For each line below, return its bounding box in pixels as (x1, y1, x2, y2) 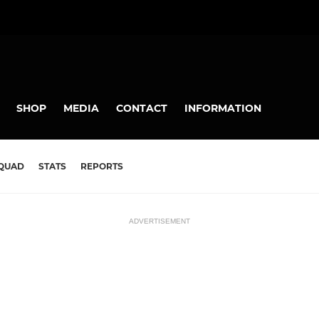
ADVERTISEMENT (129, 217, 190, 226)
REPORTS (80, 161, 123, 172)
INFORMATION (184, 101, 261, 115)
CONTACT (116, 101, 167, 115)
